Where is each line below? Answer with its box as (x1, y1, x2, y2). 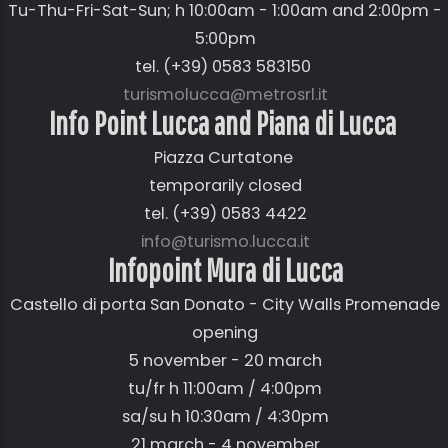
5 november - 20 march (128, 348, 322, 372)
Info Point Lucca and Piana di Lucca (49, 103, 401, 141)
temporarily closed (148, 173, 302, 197)
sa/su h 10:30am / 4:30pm (121, 404, 329, 428)
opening (192, 320, 258, 344)
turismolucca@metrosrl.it (122, 82, 328, 106)
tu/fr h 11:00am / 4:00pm (128, 376, 322, 400)
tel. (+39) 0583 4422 (143, 201, 307, 225)
